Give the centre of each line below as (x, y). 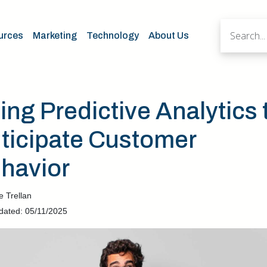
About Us (169, 35)
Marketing (55, 35)
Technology (113, 35)
